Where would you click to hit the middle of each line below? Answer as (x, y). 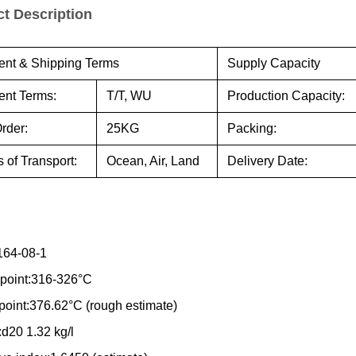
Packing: (252, 128)
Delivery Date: (267, 161)
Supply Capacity (274, 63)
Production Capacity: (286, 96)
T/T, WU (129, 96)
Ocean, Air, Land (153, 161)
